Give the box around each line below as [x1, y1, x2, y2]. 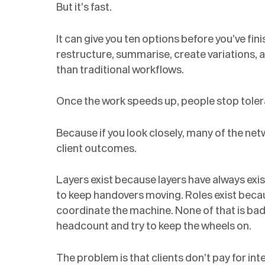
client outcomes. [56, 141, 137, 154]
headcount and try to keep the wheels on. [56, 219, 252, 232]
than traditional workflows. [56, 63, 185, 76]
